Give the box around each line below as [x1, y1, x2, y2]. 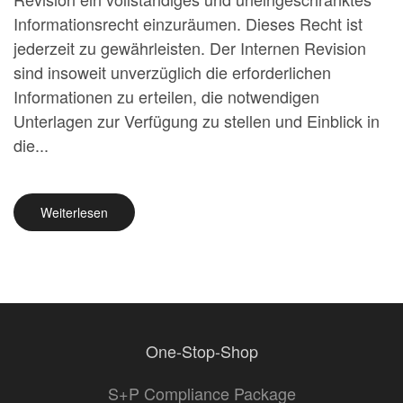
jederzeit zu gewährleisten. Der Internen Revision [13, 36, 366, 59]
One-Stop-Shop [145, 339, 258, 363]
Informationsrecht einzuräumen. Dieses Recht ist [13, 12, 363, 35]
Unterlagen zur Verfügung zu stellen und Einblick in [13, 109, 380, 132]
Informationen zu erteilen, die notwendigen [13, 85, 319, 108]
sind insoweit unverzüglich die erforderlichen [13, 60, 331, 84]
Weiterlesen [40, 203, 108, 221]
